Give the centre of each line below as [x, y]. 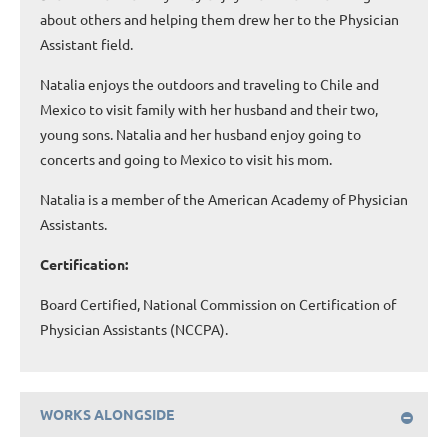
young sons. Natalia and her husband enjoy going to [200, 133]
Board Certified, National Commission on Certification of [218, 303]
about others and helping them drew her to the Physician [219, 18]
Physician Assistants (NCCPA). [134, 328]
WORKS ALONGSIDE [107, 413]
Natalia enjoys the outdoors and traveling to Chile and [209, 83]
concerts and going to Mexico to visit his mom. [186, 158]
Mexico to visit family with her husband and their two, [209, 108]
